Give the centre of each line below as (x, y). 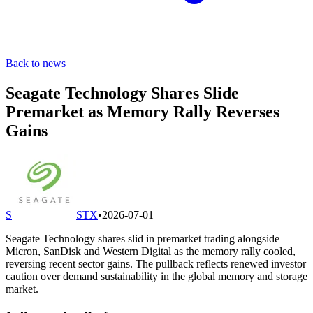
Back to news (36, 63)
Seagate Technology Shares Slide (122, 93)
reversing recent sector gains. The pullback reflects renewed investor (156, 263)
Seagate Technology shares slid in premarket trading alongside (143, 238)
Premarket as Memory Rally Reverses (143, 111)
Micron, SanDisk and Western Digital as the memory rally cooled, (151, 251)
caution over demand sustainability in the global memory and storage (156, 276)
